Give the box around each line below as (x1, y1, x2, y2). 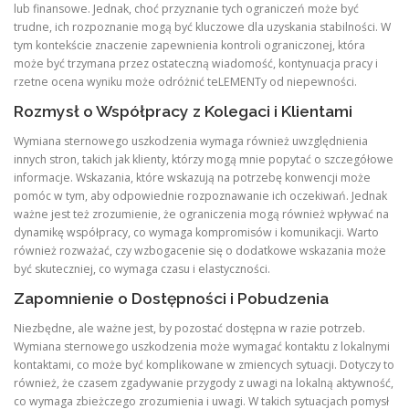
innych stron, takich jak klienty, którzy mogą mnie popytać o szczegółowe (14, 151, 393, 167)
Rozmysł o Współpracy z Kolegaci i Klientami (14, 101, 352, 121)
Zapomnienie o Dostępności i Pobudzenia (14, 289, 329, 308)
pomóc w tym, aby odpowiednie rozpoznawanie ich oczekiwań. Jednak (14, 187, 387, 204)
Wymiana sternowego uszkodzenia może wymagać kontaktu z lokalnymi (14, 339, 390, 355)
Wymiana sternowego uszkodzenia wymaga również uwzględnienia (14, 132, 368, 149)
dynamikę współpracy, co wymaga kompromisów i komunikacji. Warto (14, 224, 379, 240)
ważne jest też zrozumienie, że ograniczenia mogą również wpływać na (14, 205, 389, 222)
